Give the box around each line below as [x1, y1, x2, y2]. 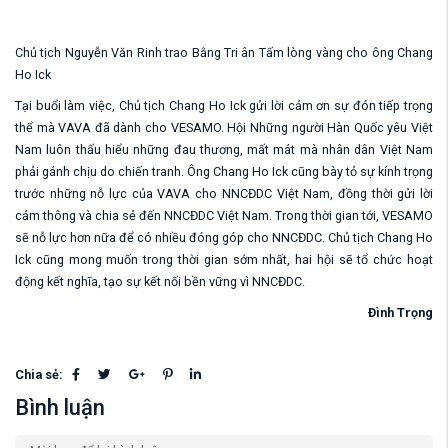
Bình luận [15, 395, 105, 420]
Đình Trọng [368, 305, 433, 320]
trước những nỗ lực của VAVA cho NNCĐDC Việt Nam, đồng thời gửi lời [15, 186, 433, 201]
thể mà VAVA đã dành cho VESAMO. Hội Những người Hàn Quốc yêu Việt [15, 120, 433, 135]
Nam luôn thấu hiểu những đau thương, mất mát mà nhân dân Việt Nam [15, 142, 433, 157]
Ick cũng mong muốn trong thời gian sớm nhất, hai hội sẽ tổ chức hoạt [15, 252, 433, 267]
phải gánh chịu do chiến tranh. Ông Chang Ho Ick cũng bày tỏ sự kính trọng [15, 164, 433, 179]
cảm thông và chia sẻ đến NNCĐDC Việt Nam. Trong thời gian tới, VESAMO [15, 208, 433, 223]
